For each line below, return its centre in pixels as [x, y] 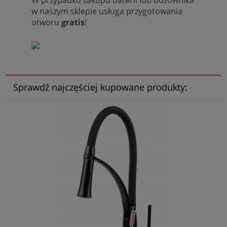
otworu [46, 22]
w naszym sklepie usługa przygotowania [107, 11]
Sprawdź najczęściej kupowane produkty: [100, 87]
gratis [73, 22]
